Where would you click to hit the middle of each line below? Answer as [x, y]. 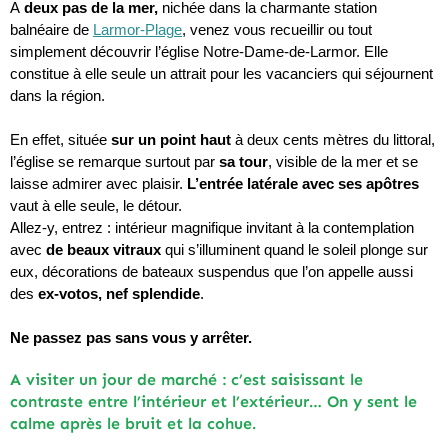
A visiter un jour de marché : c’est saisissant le [186, 380]
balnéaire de [51, 30]
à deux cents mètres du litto [325, 140]
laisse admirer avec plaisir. [98, 184]
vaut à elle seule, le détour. [96, 206]
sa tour [243, 162]
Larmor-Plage [137, 30]
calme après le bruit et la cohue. [133, 424]
